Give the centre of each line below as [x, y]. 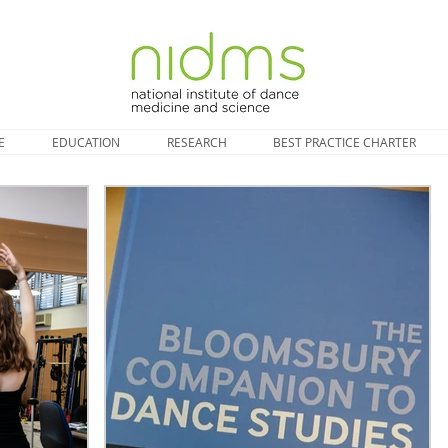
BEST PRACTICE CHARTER [344, 142]
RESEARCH [196, 142]
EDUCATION [85, 142]
